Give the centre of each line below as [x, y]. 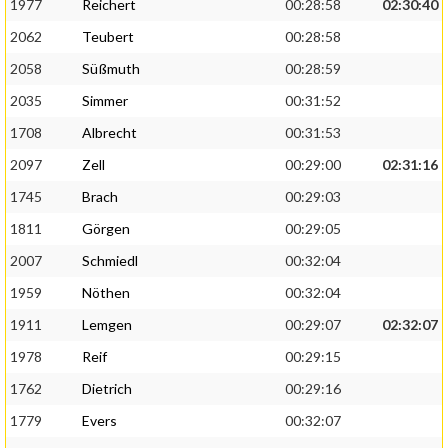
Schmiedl [110, 261]
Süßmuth [111, 69]
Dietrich [107, 389]
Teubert [108, 37]
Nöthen [106, 293]
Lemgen [107, 325]
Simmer [105, 101]
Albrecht [109, 133]
